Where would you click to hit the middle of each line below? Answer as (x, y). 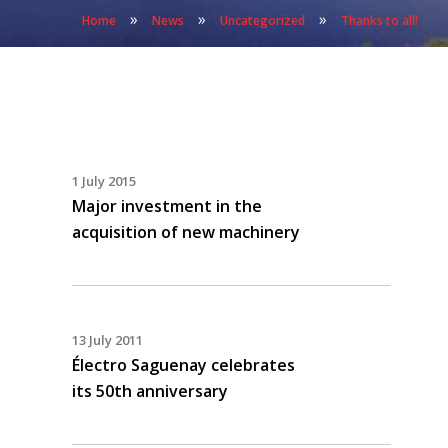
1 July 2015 (104, 181)
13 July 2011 (107, 340)
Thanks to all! (379, 20)
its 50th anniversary (150, 391)
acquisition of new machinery (186, 232)
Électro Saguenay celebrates (183, 365)
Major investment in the (167, 206)
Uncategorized (262, 20)
